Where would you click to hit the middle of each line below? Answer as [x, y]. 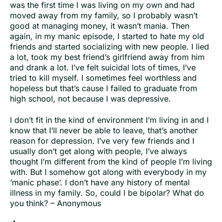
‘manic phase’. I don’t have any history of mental [100, 183]
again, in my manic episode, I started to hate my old [107, 36]
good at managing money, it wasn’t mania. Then [100, 26]
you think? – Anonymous [55, 203]
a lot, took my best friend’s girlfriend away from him [107, 57]
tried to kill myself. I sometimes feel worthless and [103, 78]
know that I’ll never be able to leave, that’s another [104, 131]
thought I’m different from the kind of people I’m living [111, 162]
